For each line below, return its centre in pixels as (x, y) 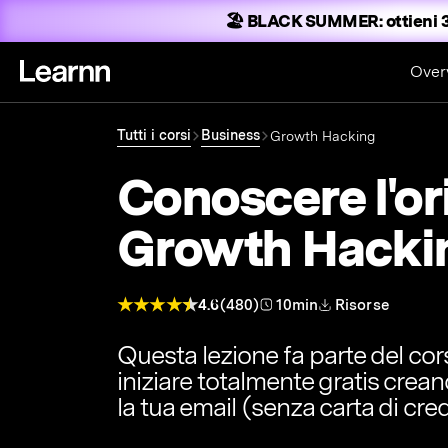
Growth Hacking (322, 135)
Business (230, 135)
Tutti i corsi (154, 135)
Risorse (362, 304)
